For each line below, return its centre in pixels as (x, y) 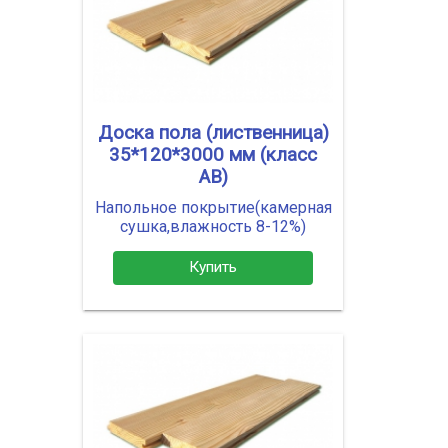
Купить (213, 267)
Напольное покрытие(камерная (213, 207)
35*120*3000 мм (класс (213, 154)
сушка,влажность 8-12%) (213, 226)
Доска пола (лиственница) (213, 132)
